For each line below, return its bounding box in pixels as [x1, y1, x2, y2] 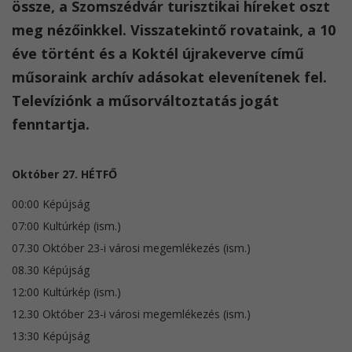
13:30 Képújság [12, 328, 90, 343]
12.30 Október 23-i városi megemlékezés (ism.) [12, 306, 251, 321]
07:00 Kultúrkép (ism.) [12, 218, 121, 233]
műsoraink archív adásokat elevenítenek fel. [12, 67, 327, 86]
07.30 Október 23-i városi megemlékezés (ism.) [12, 240, 254, 255]
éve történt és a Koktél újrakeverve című [12, 43, 304, 63]
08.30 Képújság [12, 262, 90, 277]
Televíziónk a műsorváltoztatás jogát [12, 90, 279, 110]
